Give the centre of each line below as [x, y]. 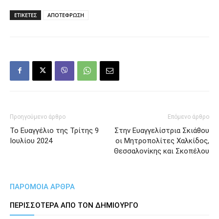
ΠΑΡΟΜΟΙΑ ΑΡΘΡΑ [42, 186]
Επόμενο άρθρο [188, 117]
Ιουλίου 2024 [31, 141]
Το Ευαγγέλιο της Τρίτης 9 [54, 130]
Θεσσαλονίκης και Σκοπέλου [162, 151]
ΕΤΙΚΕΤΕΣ [25, 15]
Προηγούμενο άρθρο [38, 117]
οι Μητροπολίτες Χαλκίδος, [162, 141]
